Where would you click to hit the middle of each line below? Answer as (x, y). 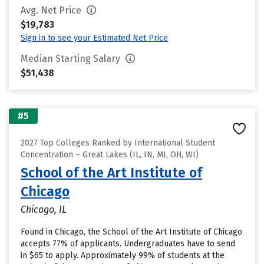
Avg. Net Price (52, 10)
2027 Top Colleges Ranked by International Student (118, 143)
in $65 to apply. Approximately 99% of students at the (123, 255)
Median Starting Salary (72, 59)
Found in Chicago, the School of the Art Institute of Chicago (131, 232)
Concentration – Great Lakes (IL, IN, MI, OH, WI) (110, 155)
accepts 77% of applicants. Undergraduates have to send (128, 244)
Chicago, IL (44, 209)
